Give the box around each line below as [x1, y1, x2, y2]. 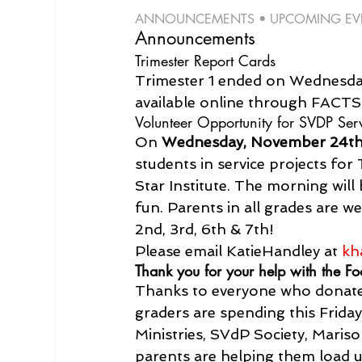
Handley [262, 242, 321, 259]
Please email [135, 242, 227, 259]
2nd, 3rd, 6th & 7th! [135, 220, 275, 238]
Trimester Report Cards [135, 50, 276, 70]
